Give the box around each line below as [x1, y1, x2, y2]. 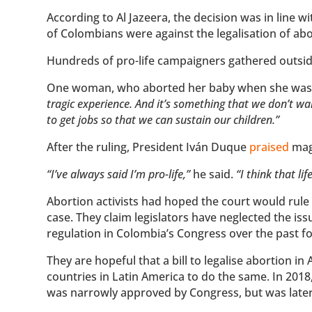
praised [249, 139, 290, 155]
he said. [190, 166, 237, 182]
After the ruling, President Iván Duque [47, 139, 250, 155]
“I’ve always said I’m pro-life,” [47, 166, 191, 182]
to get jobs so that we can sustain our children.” [47, 112, 280, 128]
